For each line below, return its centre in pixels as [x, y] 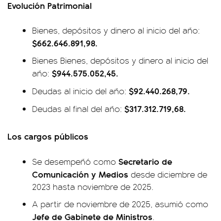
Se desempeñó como [75, 162]
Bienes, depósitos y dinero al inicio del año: [116, 30]
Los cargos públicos [48, 136]
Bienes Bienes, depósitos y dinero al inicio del [120, 60]
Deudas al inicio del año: [80, 91]
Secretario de [145, 161]
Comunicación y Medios [80, 174]
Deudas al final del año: [77, 109]
